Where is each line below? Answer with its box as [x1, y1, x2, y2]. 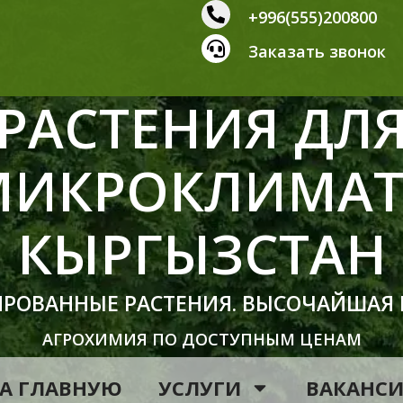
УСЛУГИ [157, 374, 241, 401]
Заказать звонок [248, 40, 386, 62]
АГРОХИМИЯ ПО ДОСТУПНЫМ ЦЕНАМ [41, 328, 362, 350]
